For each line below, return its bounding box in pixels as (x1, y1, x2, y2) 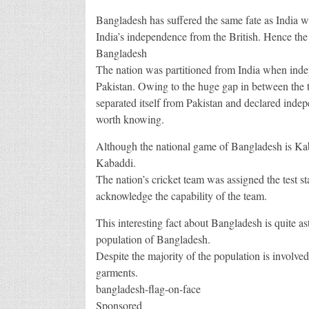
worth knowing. (95, 111, 164, 126)
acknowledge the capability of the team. (95, 188, 267, 203)
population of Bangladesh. (95, 231, 210, 246)
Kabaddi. (95, 154, 136, 170)
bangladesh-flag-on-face (95, 281, 201, 296)
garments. (95, 264, 138, 279)
